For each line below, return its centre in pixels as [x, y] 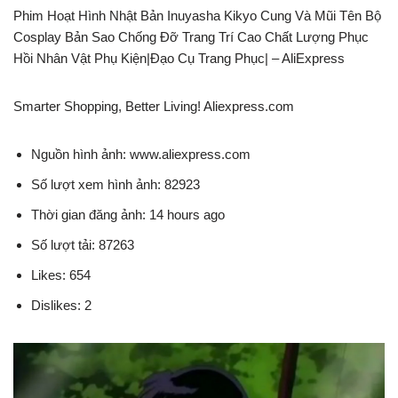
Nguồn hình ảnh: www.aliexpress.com [141, 154]
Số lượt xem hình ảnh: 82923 [115, 184]
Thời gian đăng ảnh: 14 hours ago [128, 215]
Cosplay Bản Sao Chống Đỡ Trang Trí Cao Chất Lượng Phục [191, 37]
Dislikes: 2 [61, 305]
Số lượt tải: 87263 [83, 245]
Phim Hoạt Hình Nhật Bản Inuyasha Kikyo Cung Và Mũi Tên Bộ [197, 16]
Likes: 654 [61, 275]
